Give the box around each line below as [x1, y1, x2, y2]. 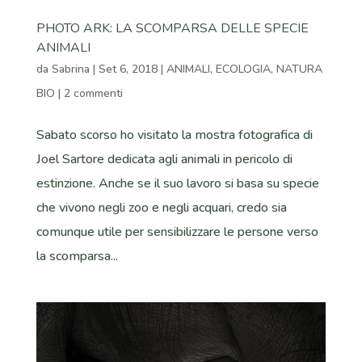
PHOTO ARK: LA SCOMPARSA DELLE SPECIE [36, 19, 309, 37]
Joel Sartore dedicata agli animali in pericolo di [36, 149, 293, 168]
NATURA [276, 61, 322, 77]
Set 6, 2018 [98, 61, 158, 77]
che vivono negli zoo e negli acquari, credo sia [36, 198, 287, 217]
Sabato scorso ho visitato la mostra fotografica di [36, 125, 313, 144]
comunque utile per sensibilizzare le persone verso [36, 222, 318, 241]
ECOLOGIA [215, 61, 271, 77]
